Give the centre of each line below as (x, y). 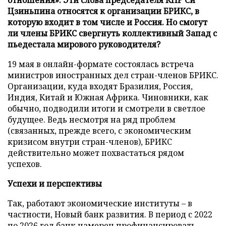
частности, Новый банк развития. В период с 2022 (110, 214)
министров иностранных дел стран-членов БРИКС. (113, 75)
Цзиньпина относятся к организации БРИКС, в (103, 11)
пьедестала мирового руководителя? (84, 44)
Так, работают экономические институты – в (100, 203)
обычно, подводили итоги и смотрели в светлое (106, 108)
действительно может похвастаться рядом (96, 153)
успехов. (25, 164)
